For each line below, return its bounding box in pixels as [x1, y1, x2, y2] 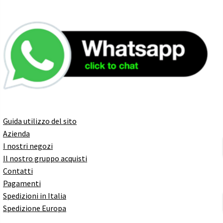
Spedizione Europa [3, 203, 66, 213]
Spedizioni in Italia [3, 190, 66, 201]
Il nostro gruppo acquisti [3, 153, 87, 163]
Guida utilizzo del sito [3, 115, 77, 126]
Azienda [3, 128, 30, 138]
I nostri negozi [3, 140, 53, 151]
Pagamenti [3, 178, 41, 188]
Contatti [3, 165, 33, 176]
